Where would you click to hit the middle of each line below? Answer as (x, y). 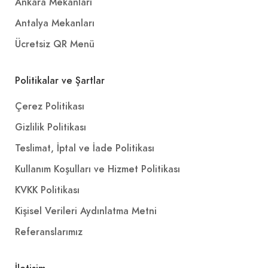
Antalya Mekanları (55, 23)
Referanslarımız (49, 232)
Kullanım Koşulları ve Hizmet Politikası (98, 169)
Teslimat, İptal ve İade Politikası (85, 148)
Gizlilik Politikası (51, 127)
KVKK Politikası (47, 190)
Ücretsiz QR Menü (55, 44)
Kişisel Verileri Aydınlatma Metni (86, 211)
